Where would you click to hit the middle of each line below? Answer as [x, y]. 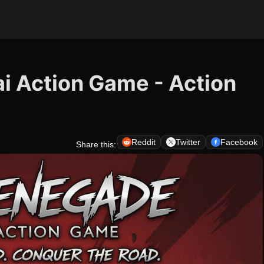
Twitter [188, 142]
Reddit [143, 142]
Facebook [239, 142]
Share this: [96, 144]
